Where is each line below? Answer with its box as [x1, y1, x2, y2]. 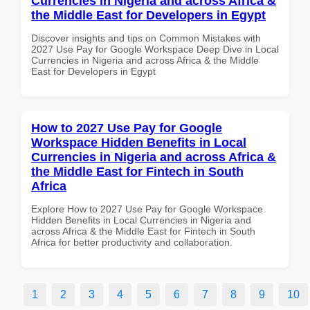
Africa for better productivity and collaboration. [31, 236, 232, 248]
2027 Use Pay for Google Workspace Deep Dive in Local [31, 43, 279, 55]
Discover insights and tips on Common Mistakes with [31, 32, 261, 44]
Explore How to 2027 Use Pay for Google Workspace [31, 203, 263, 215]
